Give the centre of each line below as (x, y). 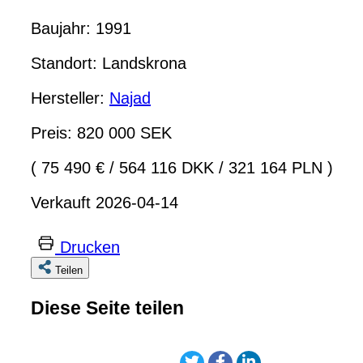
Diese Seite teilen (107, 308)
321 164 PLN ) (278, 167)
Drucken (90, 247)
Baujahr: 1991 (81, 28)
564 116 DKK (167, 167)
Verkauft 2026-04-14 (105, 202)
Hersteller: (70, 98)
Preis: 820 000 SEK (101, 132)
